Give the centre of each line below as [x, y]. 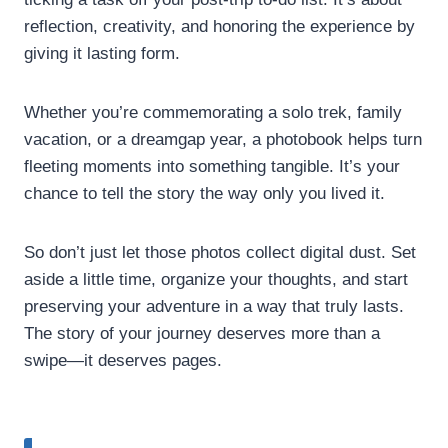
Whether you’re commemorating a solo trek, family [213, 112]
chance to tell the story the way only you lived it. [204, 193]
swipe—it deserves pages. [123, 360]
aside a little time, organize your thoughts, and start [216, 279]
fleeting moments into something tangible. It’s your [212, 166]
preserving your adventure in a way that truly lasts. [214, 306]
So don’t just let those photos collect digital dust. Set [220, 252]
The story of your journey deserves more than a [202, 333]
